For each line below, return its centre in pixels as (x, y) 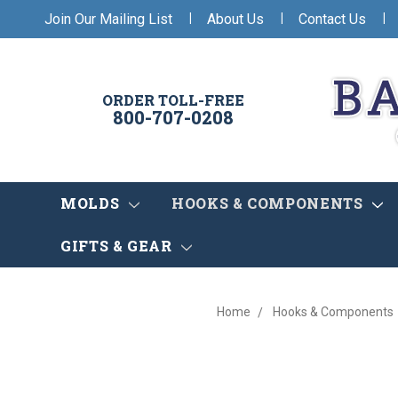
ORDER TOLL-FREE (173, 100)
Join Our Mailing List (108, 19)
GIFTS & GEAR (119, 246)
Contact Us (332, 19)
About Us (235, 19)
